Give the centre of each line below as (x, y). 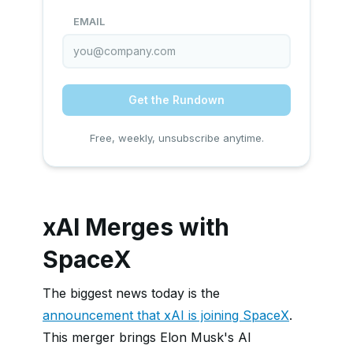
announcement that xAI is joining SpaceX (166, 315)
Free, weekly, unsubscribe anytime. (176, 138)
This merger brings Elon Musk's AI (147, 337)
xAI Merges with (136, 227)
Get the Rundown (176, 100)
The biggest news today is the (131, 293)
